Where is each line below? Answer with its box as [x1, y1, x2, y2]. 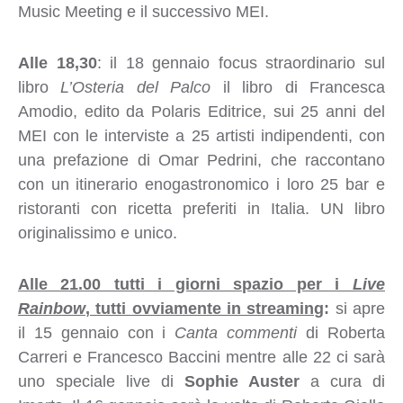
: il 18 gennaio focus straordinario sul [96, 53, 386, 72]
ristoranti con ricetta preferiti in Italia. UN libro [17, 199, 385, 218]
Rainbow [17, 299, 85, 318]
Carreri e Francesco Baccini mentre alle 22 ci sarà [17, 347, 385, 366]
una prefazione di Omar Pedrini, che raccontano [17, 150, 385, 169]
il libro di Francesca [210, 77, 386, 96]
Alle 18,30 [17, 53, 97, 72]
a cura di [300, 372, 386, 390]
